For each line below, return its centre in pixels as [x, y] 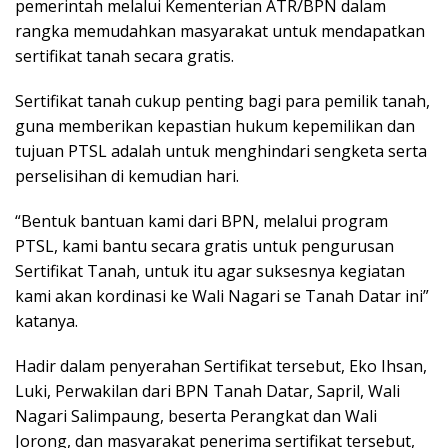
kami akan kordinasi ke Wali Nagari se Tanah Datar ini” [222, 296]
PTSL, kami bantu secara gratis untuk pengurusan [204, 246]
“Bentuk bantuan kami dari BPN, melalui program [201, 221]
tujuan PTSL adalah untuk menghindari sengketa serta [221, 151]
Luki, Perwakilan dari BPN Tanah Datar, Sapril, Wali [207, 391]
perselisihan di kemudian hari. [127, 176]
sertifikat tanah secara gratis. [124, 56]
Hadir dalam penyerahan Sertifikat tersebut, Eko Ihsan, [221, 366]
